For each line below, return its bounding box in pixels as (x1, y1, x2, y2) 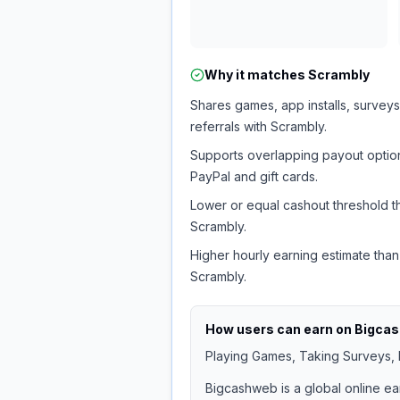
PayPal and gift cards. (190, 169, 318, 184)
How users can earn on (205, 321, 354, 337)
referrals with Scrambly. (190, 119, 327, 134)
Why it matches (204, 67, 308, 82)
